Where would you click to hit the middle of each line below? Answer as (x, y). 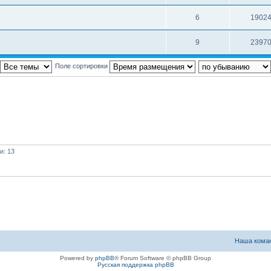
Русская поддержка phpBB (135, 265)
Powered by (77, 258)
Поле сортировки (82, 66)
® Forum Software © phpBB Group (163, 258)
